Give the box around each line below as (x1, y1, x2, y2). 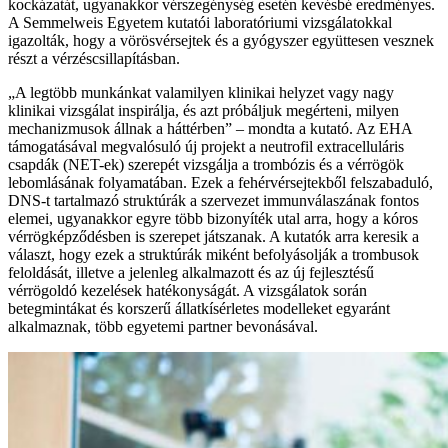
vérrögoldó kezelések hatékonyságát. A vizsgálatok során (8, 282, 367, 300)
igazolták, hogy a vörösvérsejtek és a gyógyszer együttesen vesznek (8, 32, 434, 50)
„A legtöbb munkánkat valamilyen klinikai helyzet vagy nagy (8, 84, 394, 102)
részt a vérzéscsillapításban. (8, 50, 180, 68)
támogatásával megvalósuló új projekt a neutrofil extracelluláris (8, 138, 404, 156)
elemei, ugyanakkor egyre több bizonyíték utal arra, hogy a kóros (8, 210, 418, 228)
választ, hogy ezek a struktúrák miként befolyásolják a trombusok (8, 246, 419, 264)
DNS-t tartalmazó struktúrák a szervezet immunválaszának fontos (8, 192, 419, 210)
